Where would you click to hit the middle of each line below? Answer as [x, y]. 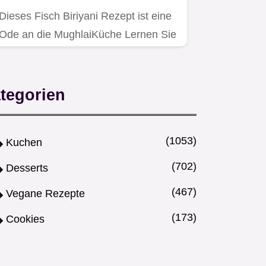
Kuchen [24, 143]
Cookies [25, 219]
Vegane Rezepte [45, 194]
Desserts [27, 168]
